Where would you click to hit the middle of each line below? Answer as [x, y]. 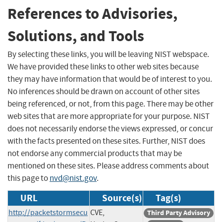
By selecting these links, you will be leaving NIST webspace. [108, 54]
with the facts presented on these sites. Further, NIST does [106, 141]
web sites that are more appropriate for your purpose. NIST [109, 116]
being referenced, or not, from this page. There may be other [111, 104]
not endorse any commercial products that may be [95, 153]
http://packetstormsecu [48, 212]
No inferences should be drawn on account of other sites [104, 91]
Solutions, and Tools [76, 36]
